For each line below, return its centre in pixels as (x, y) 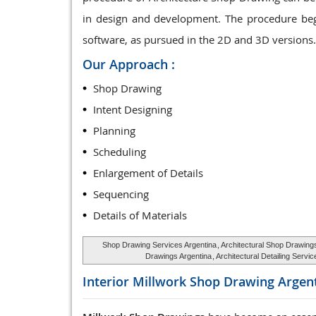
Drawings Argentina (178, 256)
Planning (114, 130)
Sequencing (121, 194)
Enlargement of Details (148, 173)
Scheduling (120, 152)
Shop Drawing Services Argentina (159, 245)
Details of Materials (140, 215)
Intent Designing (133, 109)
